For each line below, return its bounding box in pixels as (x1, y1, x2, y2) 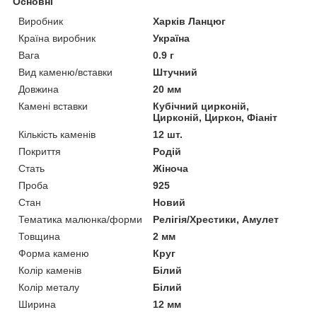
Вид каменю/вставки (18, 66, 113, 78)
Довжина (18, 83, 59, 95)
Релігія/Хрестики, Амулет (153, 213, 279, 225)
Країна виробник (18, 32, 96, 44)
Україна (153, 32, 190, 44)
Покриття (18, 145, 61, 157)
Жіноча (153, 162, 189, 174)
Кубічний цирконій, (153, 100, 250, 112)
